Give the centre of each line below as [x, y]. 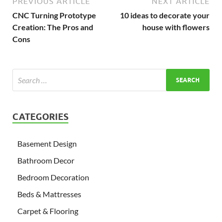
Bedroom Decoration [53, 177]
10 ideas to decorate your [165, 15]
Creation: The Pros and [53, 27]
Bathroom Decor [46, 161]
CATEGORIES [40, 117]
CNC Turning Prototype [54, 15]
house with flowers [176, 27]
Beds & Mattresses [49, 194]
